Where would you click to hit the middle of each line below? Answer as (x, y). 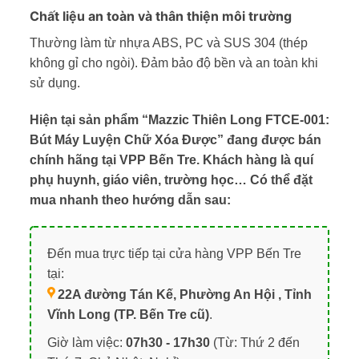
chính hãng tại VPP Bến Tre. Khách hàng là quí (171, 159)
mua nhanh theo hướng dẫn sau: (130, 200)
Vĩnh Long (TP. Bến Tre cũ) (128, 315)
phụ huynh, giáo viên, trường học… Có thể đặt (171, 179)
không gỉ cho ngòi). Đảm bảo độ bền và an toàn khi (173, 63)
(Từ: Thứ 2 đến (254, 343)
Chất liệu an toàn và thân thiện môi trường (160, 16)
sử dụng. (54, 83)
